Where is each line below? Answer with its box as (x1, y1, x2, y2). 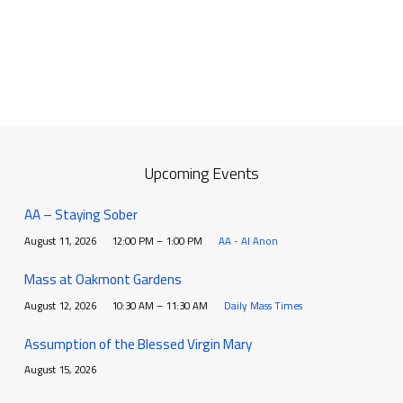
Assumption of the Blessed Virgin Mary (23, 334, 252, 355)
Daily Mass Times (223, 297, 302, 313)
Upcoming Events (143, 160, 259, 185)
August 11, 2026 (23, 232, 96, 248)
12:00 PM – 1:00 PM (112, 232, 203, 248)
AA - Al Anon (218, 232, 278, 248)
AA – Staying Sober (23, 204, 138, 226)
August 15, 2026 (23, 362, 96, 378)
